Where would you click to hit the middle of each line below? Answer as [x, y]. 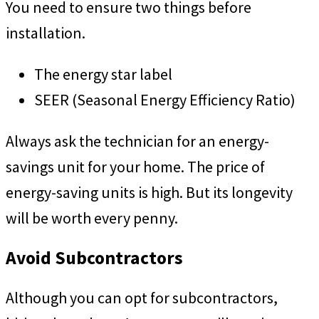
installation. [46, 32]
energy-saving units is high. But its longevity [149, 192]
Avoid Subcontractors [94, 257]
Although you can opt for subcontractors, [142, 298]
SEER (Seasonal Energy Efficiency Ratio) [165, 99]
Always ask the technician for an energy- [137, 141]
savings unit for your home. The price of [135, 166]
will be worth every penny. [92, 218]
